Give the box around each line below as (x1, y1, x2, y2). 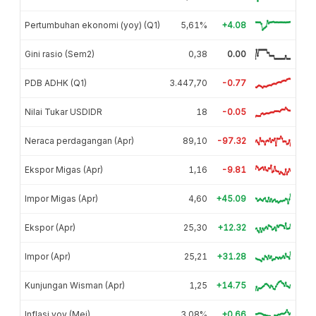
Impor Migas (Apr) (25, 193, 98, 204)
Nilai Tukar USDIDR (25, 106, 102, 117)
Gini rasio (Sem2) (25, 48, 95, 59)
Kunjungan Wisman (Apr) (25, 279, 125, 291)
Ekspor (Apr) (25, 221, 75, 233)
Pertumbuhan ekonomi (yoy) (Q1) (25, 19, 160, 30)
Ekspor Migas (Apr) (25, 164, 103, 175)
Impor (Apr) (25, 250, 71, 262)
